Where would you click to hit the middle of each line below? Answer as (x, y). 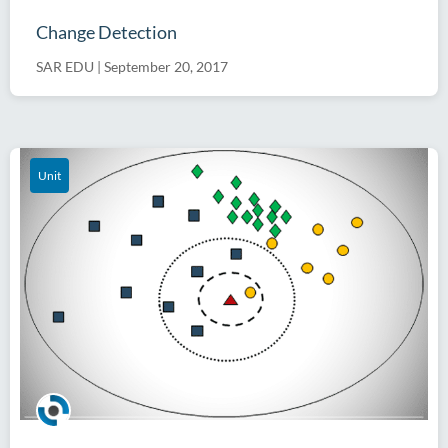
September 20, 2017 (166, 66)
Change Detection (106, 31)
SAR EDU (65, 66)
